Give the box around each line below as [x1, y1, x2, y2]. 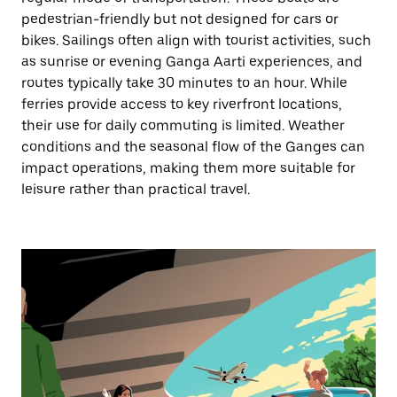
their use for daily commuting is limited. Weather [21, 117, 345, 134]
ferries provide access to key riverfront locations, [21, 96, 342, 113]
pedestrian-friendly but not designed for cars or [21, 11, 339, 27]
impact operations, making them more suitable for [21, 160, 355, 176]
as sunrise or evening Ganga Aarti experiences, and [21, 53, 362, 70]
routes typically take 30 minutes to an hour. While [21, 74, 347, 91]
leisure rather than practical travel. [21, 181, 250, 198]
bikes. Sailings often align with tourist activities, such [21, 32, 371, 49]
